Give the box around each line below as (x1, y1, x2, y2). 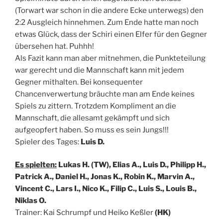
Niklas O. (15, 196, 46, 206)
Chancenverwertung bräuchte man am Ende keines (15, 89, 195, 99)
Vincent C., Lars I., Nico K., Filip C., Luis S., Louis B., (15, 184, 197, 194)
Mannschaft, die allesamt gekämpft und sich (15, 113, 170, 122)
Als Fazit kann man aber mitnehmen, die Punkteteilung (15, 53, 206, 63)
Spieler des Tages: (15, 137, 81, 146)
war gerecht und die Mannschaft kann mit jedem (15, 65, 184, 75)
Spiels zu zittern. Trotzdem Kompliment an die (15, 101, 176, 111)
